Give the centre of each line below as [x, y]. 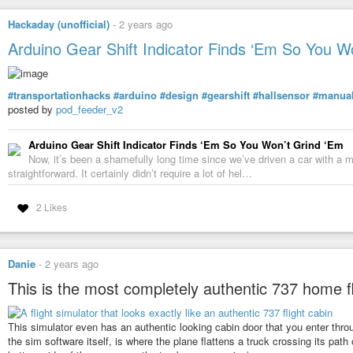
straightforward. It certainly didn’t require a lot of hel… [130, 173]
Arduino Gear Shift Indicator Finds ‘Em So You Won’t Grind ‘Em [186, 144]
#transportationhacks [59, 95]
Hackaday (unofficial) [59, 24]
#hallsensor [281, 95]
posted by [32, 110]
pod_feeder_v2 [89, 110]
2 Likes [51, 206]
